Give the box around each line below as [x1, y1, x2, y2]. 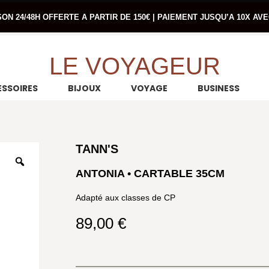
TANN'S [75, 142, 118, 156]
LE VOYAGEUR [49, 53, 220, 79]
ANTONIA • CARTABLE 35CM [75, 168, 225, 180]
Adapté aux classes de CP [75, 193, 175, 203]
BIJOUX [67, 82, 101, 94]
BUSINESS [197, 82, 240, 94]
